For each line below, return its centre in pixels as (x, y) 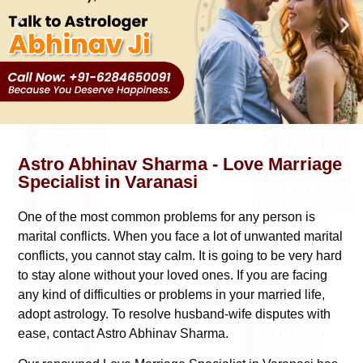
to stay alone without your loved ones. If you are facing (173, 275)
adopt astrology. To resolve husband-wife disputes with (174, 314)
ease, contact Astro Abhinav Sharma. (125, 333)
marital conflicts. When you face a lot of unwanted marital (180, 236)
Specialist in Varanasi (108, 181)
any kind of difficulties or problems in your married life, (171, 294)
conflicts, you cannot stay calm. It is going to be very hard (180, 255)
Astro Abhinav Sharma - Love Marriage (180, 164)
